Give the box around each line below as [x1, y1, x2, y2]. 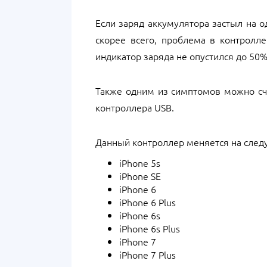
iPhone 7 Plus [119, 248, 176, 261]
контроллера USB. [95, 101, 174, 114]
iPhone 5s [119, 156, 160, 169]
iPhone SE [119, 169, 161, 182]
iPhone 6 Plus [119, 195, 176, 209]
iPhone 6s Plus [119, 222, 180, 235]
